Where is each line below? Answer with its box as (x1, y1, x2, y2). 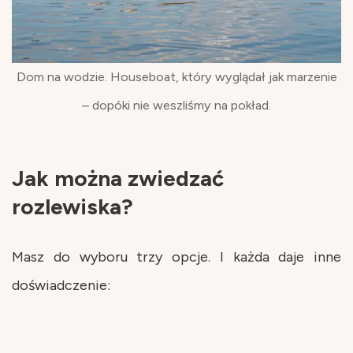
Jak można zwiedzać (12, 164, 224, 191)
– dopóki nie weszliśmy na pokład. (82, 97, 271, 113)
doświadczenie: (12, 276, 110, 294)
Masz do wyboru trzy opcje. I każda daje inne (12, 247, 341, 266)
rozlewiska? (12, 192, 133, 220)
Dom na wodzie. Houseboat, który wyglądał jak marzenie (16, 69, 337, 84)
